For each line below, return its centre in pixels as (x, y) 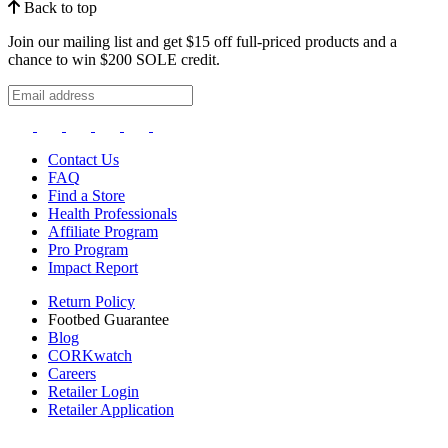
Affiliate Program (103, 231)
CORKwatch (90, 355)
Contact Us (83, 159)
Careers (72, 373)
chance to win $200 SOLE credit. (114, 59)
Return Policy (91, 301)
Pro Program (88, 249)
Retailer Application (111, 409)
